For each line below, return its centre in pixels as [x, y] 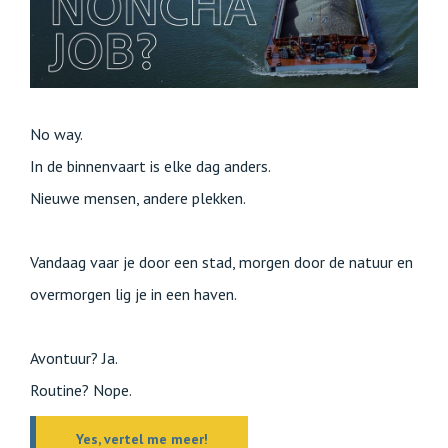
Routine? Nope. [81, 389]
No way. [56, 133]
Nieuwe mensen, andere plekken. [138, 197]
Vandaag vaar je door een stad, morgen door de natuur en [221, 261]
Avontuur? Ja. [74, 357]
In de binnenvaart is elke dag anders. [150, 165]
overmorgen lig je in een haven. [133, 293]
